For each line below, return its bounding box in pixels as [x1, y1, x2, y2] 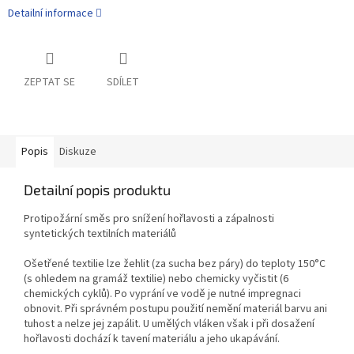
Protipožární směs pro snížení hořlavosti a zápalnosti [24, 210, 274, 227]
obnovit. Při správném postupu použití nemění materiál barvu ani [24, 300, 327, 317]
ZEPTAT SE [24, 73, 75, 90]
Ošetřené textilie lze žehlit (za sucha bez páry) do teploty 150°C [24, 255, 326, 272]
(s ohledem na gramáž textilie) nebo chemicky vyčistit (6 [24, 270, 288, 287]
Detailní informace [8, 5, 93, 21]
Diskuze [59, 143, 96, 160]
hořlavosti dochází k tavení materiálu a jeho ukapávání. [24, 330, 280, 347]
